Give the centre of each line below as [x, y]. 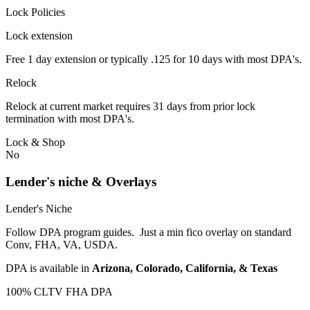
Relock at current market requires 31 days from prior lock [130, 107]
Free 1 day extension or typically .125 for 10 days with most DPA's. [154, 60]
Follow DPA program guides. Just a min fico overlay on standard [148, 232]
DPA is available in [49, 268]
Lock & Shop [35, 143]
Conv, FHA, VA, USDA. [62, 244]
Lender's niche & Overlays [81, 181]
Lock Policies [35, 12]
